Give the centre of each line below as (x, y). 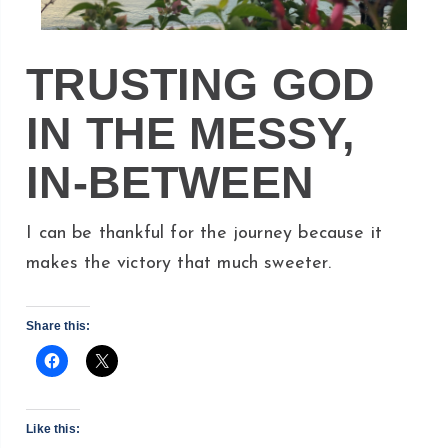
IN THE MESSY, (191, 133)
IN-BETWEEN (170, 182)
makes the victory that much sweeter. (178, 263)
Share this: (58, 325)
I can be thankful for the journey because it (204, 233)
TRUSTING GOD (201, 84)
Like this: (53, 428)
